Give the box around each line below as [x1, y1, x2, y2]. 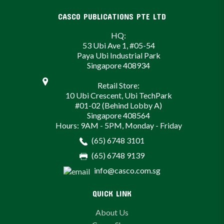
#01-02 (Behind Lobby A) [75, 100, 162, 110]
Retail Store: [97, 80, 139, 90]
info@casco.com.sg [94, 165, 160, 175]
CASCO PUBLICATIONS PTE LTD [58, 11, 166, 21]
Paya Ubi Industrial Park [76, 50, 160, 60]
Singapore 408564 [87, 110, 150, 120]
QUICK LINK [92, 188, 131, 198]
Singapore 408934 [87, 60, 150, 70]
